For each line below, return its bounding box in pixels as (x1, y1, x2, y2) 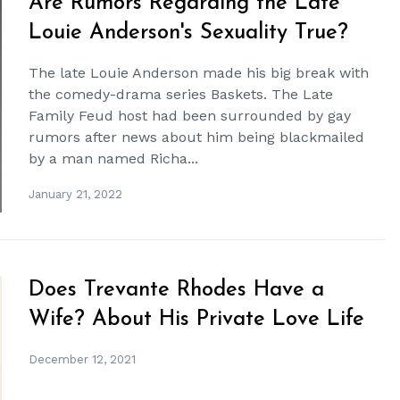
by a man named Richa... (29, 149, 199, 167)
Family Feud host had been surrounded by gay (29, 106, 352, 124)
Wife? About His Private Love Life (29, 308, 365, 330)
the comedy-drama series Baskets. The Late (29, 85, 334, 103)
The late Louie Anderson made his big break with (29, 63, 370, 81)
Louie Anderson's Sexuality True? (29, 21, 349, 44)
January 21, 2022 (29, 187, 123, 201)
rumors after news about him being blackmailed (29, 128, 365, 146)
